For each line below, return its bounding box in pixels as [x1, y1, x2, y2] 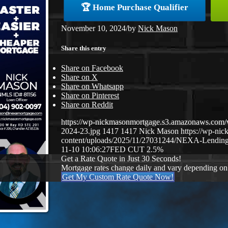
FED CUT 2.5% [110, 145, 163, 154]
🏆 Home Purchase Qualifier [81, 3, 188, 12]
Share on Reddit [61, 100, 113, 109]
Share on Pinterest [61, 91, 119, 100]
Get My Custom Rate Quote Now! [62, 173, 174, 182]
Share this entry [61, 44, 106, 52]
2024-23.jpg [61, 127, 100, 136]
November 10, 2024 [61, 24, 126, 33]
